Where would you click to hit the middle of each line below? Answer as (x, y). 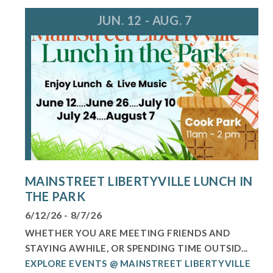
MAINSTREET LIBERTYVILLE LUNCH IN (139, 181)
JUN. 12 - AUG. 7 (144, 20)
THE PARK (55, 197)
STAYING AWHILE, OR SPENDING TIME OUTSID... (136, 248)
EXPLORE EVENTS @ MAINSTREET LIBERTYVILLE (138, 264)
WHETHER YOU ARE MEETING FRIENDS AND (127, 233)
